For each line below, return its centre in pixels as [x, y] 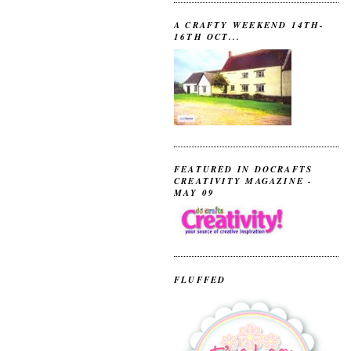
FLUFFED [200, 279]
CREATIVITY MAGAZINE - [244, 181]
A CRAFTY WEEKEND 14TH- [250, 25]
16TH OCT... [208, 37]
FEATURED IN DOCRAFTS [244, 169]
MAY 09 [195, 192]
